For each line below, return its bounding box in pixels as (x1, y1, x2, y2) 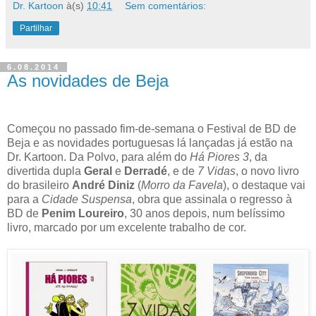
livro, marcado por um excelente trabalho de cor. (7, 221, 246, 233)
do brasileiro (7, 178, 72, 191)
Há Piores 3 (190, 150, 249, 163)
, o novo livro (236, 164, 299, 177)
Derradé (124, 164, 167, 177)
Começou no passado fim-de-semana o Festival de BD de (7, 122, 296, 135)
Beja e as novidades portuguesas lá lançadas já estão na (7, 136, 293, 149)
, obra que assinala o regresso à (132, 193, 292, 205)
